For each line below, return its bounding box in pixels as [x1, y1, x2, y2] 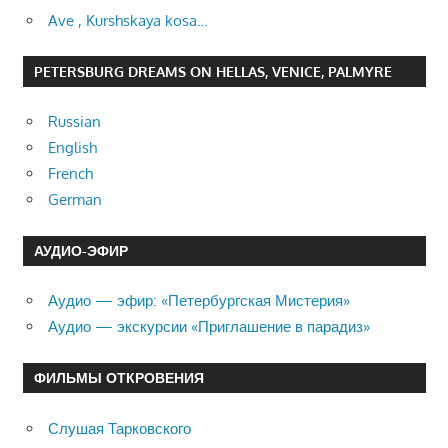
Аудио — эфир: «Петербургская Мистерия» [48, 291, 350, 311]
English [48, 138, 97, 158]
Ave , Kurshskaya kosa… [48, 10, 208, 30]
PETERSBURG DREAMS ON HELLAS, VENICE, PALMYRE [33, 63, 392, 81]
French [48, 164, 93, 184]
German [48, 190, 102, 210]
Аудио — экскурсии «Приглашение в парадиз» [48, 317, 370, 337]
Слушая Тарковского [48, 418, 191, 438]
